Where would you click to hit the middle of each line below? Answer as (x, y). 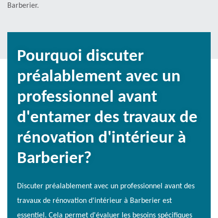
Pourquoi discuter (80, 57)
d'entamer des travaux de (107, 118)
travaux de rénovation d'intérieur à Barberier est (94, 201)
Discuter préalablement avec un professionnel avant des (106, 187)
